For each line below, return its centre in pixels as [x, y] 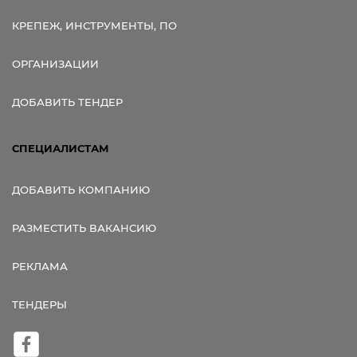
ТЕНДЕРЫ [39, 304]
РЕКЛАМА [40, 266]
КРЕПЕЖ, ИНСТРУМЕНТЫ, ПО [94, 25]
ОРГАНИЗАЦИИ [55, 63]
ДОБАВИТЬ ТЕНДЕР [67, 102]
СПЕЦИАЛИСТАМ [61, 148]
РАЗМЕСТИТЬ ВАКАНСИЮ [84, 228]
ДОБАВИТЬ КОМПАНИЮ [81, 189]
